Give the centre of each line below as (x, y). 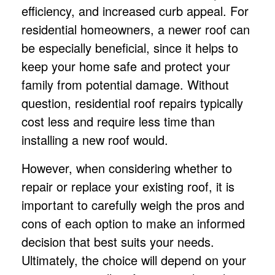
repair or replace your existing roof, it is (128, 186)
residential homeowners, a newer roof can (136, 29)
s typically (217, 103)
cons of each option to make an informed (133, 223)
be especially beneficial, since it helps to (130, 47)
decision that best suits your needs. (118, 241)
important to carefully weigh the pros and (133, 204)
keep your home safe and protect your (126, 66)
